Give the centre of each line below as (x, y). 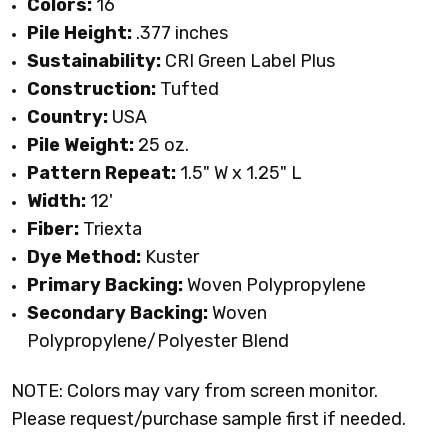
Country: (68, 116)
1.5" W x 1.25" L (239, 172)
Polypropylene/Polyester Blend (158, 340)
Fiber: (53, 228)
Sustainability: (94, 60)
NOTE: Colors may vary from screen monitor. (195, 391)
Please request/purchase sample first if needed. (209, 419)
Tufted (190, 88)
